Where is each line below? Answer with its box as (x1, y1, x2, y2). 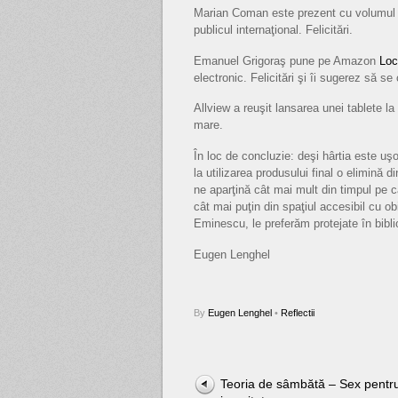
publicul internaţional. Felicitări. (194, 23, 353, 37)
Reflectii (281, 306, 314, 318)
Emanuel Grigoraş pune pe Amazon (194, 53, 379, 68)
